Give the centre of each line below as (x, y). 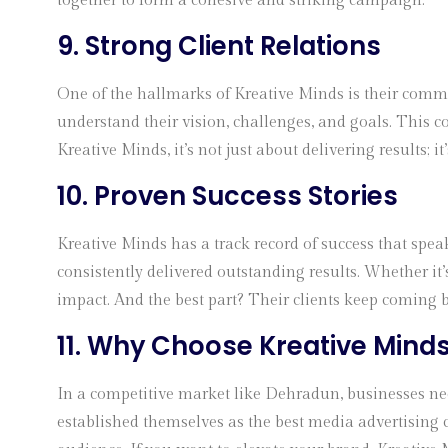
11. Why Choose (158, 346)
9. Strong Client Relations (219, 46)
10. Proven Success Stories (227, 196)
